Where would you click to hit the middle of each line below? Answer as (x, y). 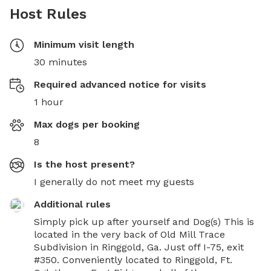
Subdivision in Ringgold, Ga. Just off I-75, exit (139, 247)
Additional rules (72, 204)
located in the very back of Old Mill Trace (129, 234)
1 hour (49, 102)
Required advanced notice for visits (120, 84)
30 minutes (60, 62)
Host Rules (48, 14)
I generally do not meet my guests (114, 181)
